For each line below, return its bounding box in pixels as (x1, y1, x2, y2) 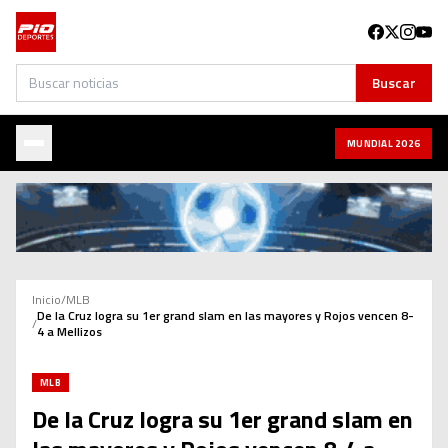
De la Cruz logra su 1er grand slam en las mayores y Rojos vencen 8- (37, 306, 414, 326)
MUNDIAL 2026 (347, 135, 420, 151)
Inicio (32, 290, 61, 310)
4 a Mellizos (37, 322, 102, 342)
